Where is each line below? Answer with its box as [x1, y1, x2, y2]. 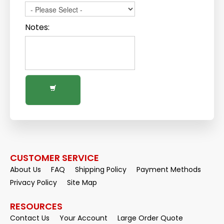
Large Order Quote [117, 213, 183, 223]
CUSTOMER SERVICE [10, 151, 99, 164]
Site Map [67, 177, 97, 187]
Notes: [25, 21, 49, 33]
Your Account [59, 213, 107, 223]
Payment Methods [136, 164, 201, 174]
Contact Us [10, 213, 49, 223]
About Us [10, 164, 41, 174]
